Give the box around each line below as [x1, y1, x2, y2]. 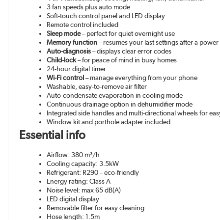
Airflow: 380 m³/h [47, 151, 100, 159]
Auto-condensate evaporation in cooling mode [47, 91, 183, 100]
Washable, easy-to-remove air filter [47, 82, 147, 91]
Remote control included [47, 21, 119, 29]
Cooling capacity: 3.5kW [47, 160, 119, 168]
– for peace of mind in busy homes [76, 56, 177, 64]
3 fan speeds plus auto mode [47, 3, 131, 11]
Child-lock [47, 56, 77, 64]
